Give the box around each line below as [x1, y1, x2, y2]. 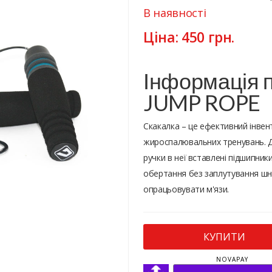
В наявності [143, 5, 206, 20]
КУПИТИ [203, 230, 245, 243]
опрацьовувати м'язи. [143, 183, 229, 195]
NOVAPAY [216, 255, 248, 264]
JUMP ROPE [143, 89, 260, 116]
